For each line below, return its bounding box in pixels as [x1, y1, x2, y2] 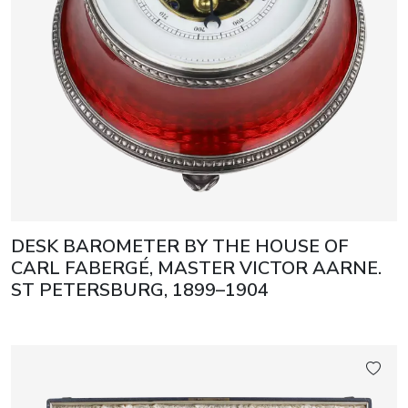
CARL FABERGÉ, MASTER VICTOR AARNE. [11, 256, 382, 281]
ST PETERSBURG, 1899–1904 [11, 278, 269, 303]
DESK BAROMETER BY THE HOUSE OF [11, 234, 349, 260]
